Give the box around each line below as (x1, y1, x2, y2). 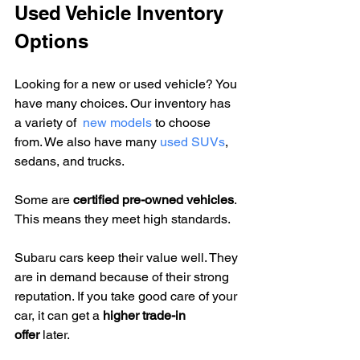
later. (39, 326, 70, 342)
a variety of (14, 114, 83, 130)
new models (83, 114, 152, 130)
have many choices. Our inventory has (14, 95, 234, 111)
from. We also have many (14, 133, 160, 149)
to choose (152, 114, 214, 130)
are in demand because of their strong (14, 268, 232, 284)
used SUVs (160, 133, 225, 149)
